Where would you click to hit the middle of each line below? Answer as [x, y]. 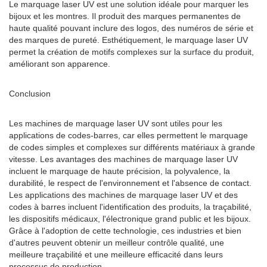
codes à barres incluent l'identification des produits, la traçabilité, [130, 207]
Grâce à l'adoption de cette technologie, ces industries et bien [125, 231]
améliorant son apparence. [60, 64]
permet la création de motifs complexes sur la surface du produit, [131, 52]
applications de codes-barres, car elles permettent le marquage [128, 135]
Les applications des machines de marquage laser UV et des [123, 195]
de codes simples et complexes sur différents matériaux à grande [132, 147]
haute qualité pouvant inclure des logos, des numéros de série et [131, 28]
